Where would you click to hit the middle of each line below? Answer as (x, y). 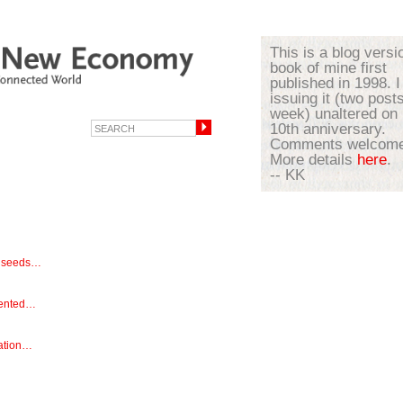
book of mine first (328, 68)
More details (313, 160)
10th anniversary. (328, 129)
